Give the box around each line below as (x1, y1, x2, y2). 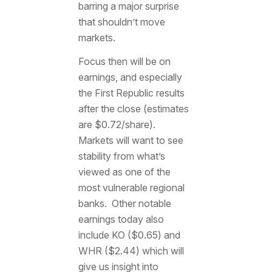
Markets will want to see (78, 134, 183, 147)
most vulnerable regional (78, 182, 185, 194)
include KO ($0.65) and (78, 229, 180, 242)
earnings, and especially (78, 71, 182, 84)
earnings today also (78, 213, 164, 226)
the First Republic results (78, 87, 185, 100)
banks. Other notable (78, 197, 171, 210)
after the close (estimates (78, 103, 189, 115)
